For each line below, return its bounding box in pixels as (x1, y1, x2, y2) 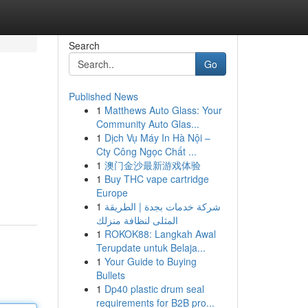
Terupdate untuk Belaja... (96, 241, 206, 254)
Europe (96, 186, 128, 199)
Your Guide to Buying (104, 254, 197, 268)
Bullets (96, 268, 125, 282)
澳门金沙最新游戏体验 (104, 158, 201, 172)
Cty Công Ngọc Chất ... (96, 144, 197, 158)
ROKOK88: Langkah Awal (104, 227, 216, 241)
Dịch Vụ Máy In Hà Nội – (104, 131, 210, 144)
